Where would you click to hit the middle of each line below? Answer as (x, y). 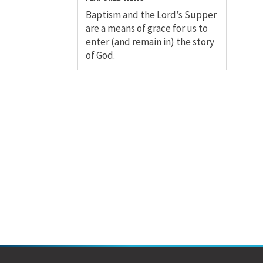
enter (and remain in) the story (150, 42)
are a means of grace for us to (147, 28)
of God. (100, 55)
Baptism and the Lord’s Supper (151, 15)
